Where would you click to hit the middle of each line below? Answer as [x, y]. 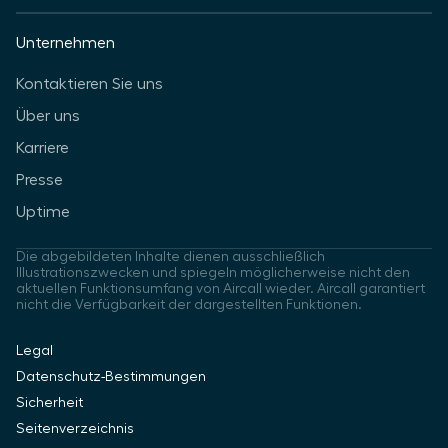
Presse [39, 179]
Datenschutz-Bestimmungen [111, 376]
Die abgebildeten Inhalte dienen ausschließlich [170, 256]
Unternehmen [65, 42]
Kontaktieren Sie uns [89, 83]
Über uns [48, 115]
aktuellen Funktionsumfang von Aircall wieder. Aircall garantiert [220, 288]
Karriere [42, 147]
